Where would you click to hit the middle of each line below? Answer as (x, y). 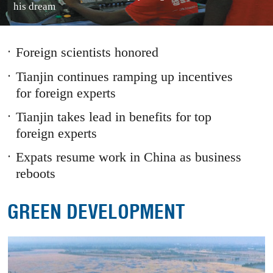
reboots (35, 174)
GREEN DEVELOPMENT (97, 212)
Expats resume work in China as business (128, 158)
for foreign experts (66, 93)
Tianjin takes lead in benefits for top (113, 117)
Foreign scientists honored (87, 53)
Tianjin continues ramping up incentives (124, 76)
